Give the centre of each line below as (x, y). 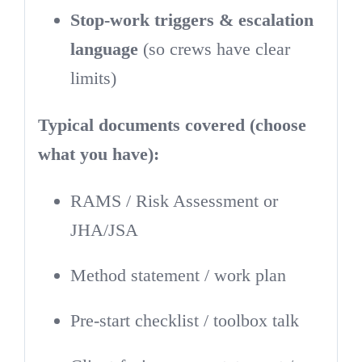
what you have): (98, 154)
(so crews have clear (214, 48)
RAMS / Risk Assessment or (174, 200)
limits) (93, 78)
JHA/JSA (104, 229)
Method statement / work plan (178, 275)
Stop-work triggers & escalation (192, 19)
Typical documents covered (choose (172, 124)
